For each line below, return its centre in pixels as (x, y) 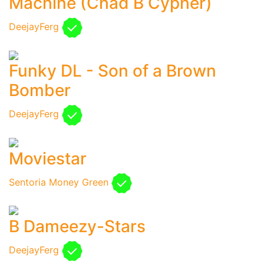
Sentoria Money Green (60, 182)
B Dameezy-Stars (77, 226)
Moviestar (48, 158)
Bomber (40, 90)
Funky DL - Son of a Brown (113, 71)
